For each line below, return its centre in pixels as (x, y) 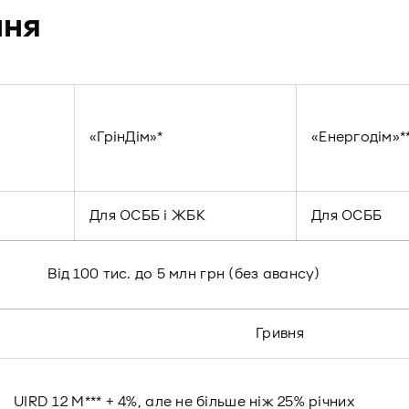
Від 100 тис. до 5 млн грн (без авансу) (184, 274)
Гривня (280, 333)
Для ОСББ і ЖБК (147, 215)
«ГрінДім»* (126, 137)
